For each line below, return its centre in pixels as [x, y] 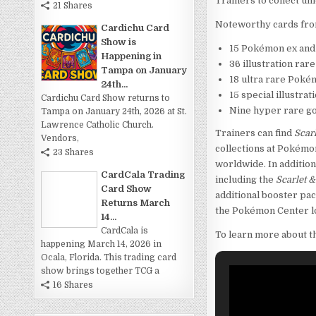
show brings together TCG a [101, 271]
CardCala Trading [143, 175]
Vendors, [60, 139]
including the [246, 180]
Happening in [132, 56]
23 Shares [74, 153]
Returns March [136, 203]
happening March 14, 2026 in [102, 244]
